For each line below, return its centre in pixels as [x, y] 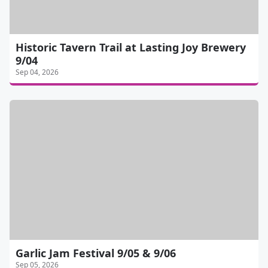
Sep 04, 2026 [37, 72]
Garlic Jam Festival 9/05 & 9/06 [96, 253]
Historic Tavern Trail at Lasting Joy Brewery [131, 47]
